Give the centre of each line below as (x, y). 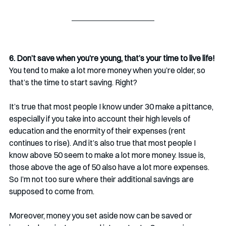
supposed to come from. (52, 191)
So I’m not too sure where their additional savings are (102, 179)
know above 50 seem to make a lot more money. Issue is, (108, 155)
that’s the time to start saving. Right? (73, 82)
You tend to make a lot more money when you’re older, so (108, 70)
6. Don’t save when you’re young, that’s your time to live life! (112, 58)
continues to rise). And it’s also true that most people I (103, 143)
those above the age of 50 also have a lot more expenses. (110, 167)
